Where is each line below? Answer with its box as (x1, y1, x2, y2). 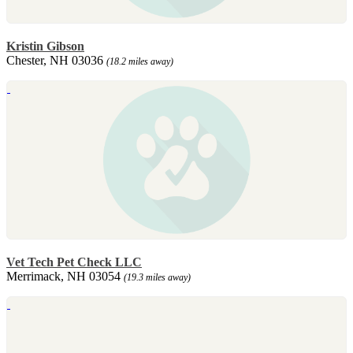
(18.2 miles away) (106, 55, 173, 67)
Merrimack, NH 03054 (6, 269, 124, 283)
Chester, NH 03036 (6, 53, 106, 67)
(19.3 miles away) (124, 271, 191, 283)
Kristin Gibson (6, 39, 84, 53)
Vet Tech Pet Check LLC (6, 255, 142, 269)
